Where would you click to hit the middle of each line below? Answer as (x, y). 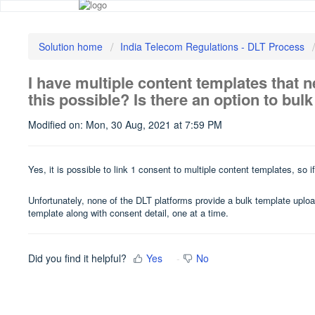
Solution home (72, 46)
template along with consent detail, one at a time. (130, 213)
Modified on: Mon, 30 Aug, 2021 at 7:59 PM (125, 124)
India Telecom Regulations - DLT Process (212, 46)
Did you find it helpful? (77, 258)
